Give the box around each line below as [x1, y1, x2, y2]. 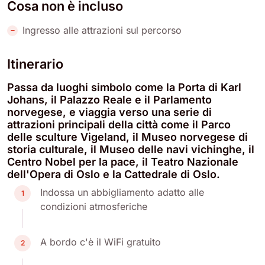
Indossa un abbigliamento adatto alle [40, 186, 204, 198]
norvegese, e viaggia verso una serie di [7, 105, 212, 118]
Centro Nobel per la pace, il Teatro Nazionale [7, 155, 238, 168]
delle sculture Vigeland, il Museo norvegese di [7, 130, 248, 143]
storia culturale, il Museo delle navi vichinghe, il [7, 143, 254, 156]
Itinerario [7, 56, 63, 72]
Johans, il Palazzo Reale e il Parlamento [7, 93, 212, 106]
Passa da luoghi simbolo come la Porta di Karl [7, 80, 241, 93]
